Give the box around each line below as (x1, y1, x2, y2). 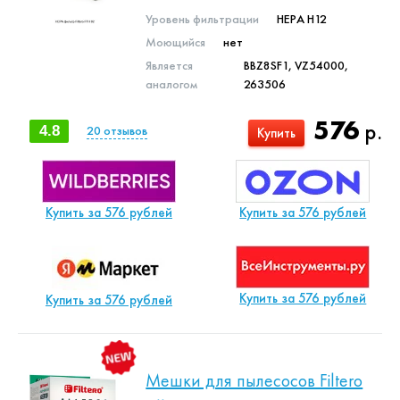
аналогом (146, 76, 198, 92)
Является (146, 57, 194, 73)
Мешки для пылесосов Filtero (146, 369, 363, 392)
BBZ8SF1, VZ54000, (243, 57, 348, 73)
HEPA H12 (277, 11, 328, 27)
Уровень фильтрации (146, 11, 260, 27)
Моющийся (146, 34, 206, 50)
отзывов (101, 122, 148, 138)
